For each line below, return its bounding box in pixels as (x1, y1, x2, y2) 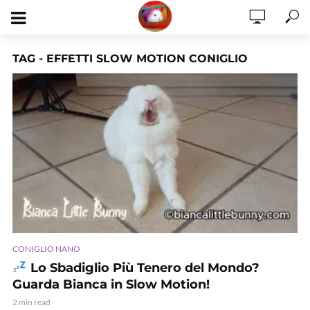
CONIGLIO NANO (12, 243, 80, 254)
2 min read (12, 296, 51, 307)
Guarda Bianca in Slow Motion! (12, 276, 210, 292)
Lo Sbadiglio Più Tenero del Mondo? (26, 259, 259, 275)
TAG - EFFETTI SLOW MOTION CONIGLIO (12, 52, 248, 65)
